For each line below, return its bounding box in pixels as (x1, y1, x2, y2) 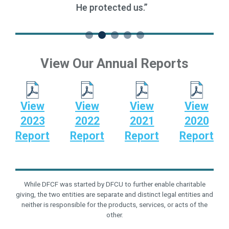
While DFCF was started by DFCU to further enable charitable (24, 179, 205, 188)
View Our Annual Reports (40, 55, 189, 71)
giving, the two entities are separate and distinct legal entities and (16, 190, 213, 198)
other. (106, 210, 123, 219)
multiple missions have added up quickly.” (31, 2, 199, 13)
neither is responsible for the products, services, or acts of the (21, 200, 208, 209)
